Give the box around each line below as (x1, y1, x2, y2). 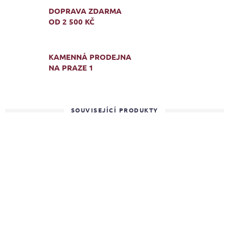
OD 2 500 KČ (49, 16, 95, 27)
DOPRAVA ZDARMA (49, 5, 122, 16)
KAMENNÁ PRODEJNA (49, 51, 131, 62)
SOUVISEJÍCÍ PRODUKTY (71, 106, 158, 114)
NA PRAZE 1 (49, 62, 94, 73)
